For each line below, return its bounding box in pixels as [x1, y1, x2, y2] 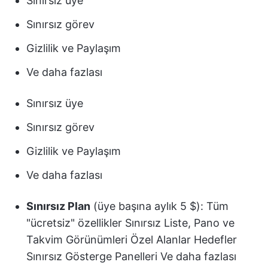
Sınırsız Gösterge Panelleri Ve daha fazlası [26, 250, 236, 263]
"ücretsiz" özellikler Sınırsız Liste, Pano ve [26, 217, 234, 230]
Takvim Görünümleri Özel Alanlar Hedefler [26, 233, 237, 246]
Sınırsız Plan [26, 200, 90, 213]
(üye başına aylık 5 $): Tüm [90, 200, 229, 213]
